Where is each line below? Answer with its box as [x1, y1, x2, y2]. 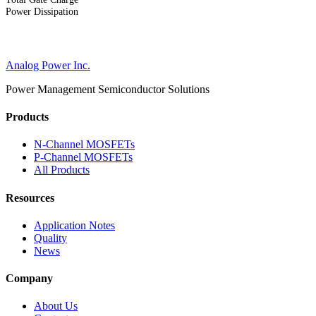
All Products [34, 164, 90, 176]
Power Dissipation [6, 6, 78, 18]
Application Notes [34, 219, 115, 231]
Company [6, 272, 53, 285]
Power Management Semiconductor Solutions [6, 83, 209, 95]
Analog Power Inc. [6, 59, 90, 71]
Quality [34, 231, 67, 244]
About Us [34, 300, 78, 312]
